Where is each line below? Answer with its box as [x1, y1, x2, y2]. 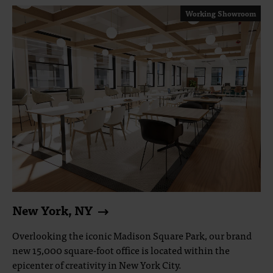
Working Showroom [185, 7, 256, 19]
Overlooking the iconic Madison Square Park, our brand [12, 227, 252, 243]
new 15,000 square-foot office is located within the [12, 242, 230, 258]
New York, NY [12, 200, 93, 220]
